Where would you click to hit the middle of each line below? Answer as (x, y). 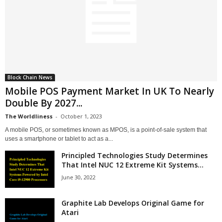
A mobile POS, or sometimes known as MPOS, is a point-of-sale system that (106, 130)
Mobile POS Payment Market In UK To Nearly (110, 91)
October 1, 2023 (81, 116)
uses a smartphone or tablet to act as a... (59, 139)
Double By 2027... (44, 103)
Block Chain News (30, 77)
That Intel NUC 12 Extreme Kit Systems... (133, 165)
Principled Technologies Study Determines (135, 155)
